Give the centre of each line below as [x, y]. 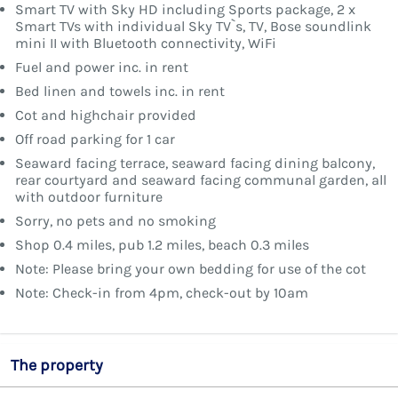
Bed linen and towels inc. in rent [120, 91]
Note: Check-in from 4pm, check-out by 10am [162, 292]
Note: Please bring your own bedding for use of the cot [191, 268]
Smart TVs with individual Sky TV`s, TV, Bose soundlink [193, 26]
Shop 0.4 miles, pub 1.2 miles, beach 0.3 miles [162, 244]
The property [57, 365]
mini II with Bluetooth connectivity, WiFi [146, 43]
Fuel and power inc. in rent [102, 67]
